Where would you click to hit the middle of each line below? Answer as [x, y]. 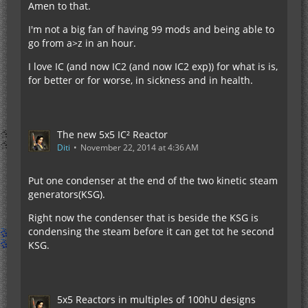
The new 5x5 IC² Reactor [112, 134]
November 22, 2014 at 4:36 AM [140, 147]
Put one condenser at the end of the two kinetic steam [153, 180]
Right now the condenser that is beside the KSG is [143, 218]
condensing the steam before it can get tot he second [151, 231]
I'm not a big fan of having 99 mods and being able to [151, 29]
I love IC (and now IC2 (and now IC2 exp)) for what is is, [153, 66]
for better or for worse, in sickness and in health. [141, 80]
